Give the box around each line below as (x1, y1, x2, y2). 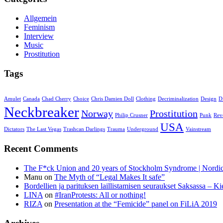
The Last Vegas (26, 126, 61, 132)
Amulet (4, 96, 21, 102)
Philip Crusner (115, 112, 148, 118)
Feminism (24, 22, 55, 31)
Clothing (136, 96, 156, 102)
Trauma (107, 126, 125, 132)
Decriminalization (158, 96, 199, 102)
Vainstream (186, 126, 211, 132)
